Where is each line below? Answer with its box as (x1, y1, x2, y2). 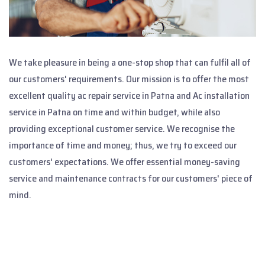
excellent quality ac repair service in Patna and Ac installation (9, 88, 250, 104)
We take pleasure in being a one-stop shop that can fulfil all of (9, 55, 251, 70)
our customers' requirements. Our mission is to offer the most (9, 72, 249, 87)
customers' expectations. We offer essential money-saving (9, 154, 240, 170)
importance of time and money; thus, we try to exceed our (9, 138, 237, 153)
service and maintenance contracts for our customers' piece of (9, 171, 253, 186)
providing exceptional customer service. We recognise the (9, 121, 235, 137)
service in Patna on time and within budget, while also (9, 105, 220, 120)
